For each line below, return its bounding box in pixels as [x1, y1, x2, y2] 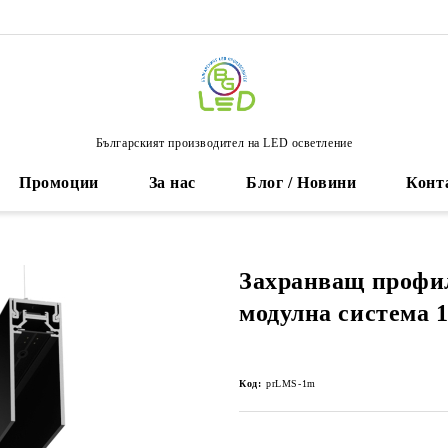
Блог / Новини [246, 174, 357, 191]
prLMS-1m [266, 378, 316, 389]
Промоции [19, 174, 99, 191]
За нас [148, 174, 197, 191]
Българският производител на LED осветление [95, 135, 353, 150]
